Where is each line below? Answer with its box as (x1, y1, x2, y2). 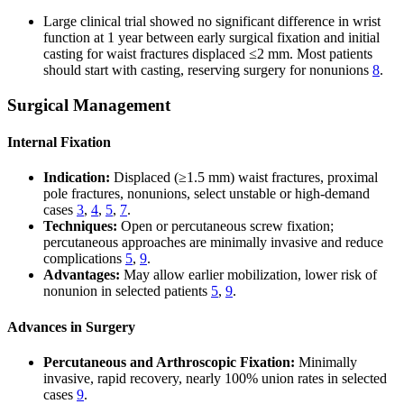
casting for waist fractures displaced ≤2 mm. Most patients (43, 46, 372, 62)
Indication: (43, 170, 110, 186)
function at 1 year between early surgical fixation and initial (43, 30, 380, 46)
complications (43, 251, 125, 267)
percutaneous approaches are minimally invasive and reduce (43, 234, 383, 251)
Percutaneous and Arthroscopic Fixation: (43, 353, 295, 370)
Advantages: (43, 267, 120, 283)
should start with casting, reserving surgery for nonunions (43, 62, 372, 78)
